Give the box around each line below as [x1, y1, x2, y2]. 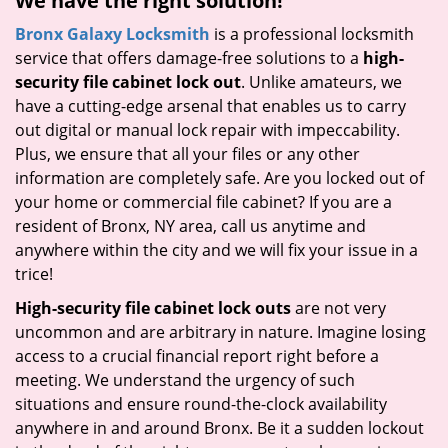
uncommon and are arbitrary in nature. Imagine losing [15, 321, 426, 343]
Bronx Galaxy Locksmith [15, 23, 210, 45]
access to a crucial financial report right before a [15, 345, 379, 367]
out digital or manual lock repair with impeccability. [15, 119, 400, 141]
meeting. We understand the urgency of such [15, 369, 355, 391]
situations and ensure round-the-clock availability [15, 393, 387, 415]
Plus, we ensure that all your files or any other [15, 143, 360, 165]
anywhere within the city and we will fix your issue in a [15, 239, 418, 261]
